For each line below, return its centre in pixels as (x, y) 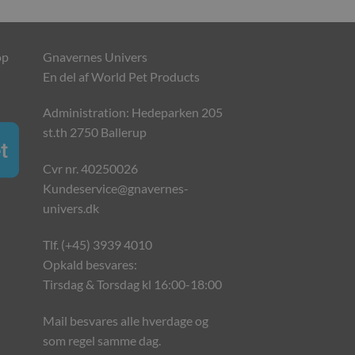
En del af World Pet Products (121, 76)
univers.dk (71, 208)
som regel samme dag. (101, 340)
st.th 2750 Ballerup (94, 132)
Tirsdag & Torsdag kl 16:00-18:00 (132, 284)
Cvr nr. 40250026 (90, 169)
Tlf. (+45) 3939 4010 (97, 245)
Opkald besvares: (90, 265)
